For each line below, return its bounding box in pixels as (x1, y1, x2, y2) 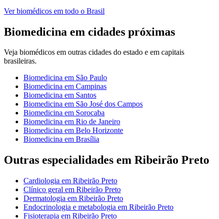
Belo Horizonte (76, 126, 123, 135)
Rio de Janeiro (76, 117, 120, 126)
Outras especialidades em (4, 153, 134, 167)
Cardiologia (23, 176, 60, 185)
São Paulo (76, 73, 107, 82)
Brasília (76, 135, 99, 144)
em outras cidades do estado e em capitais (55, 48, 184, 57)
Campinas (76, 82, 107, 91)
